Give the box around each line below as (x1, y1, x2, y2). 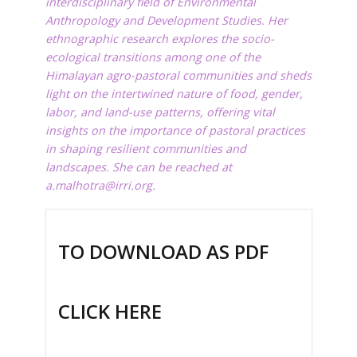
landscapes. (45, 159, 109, 175)
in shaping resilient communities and (45, 141, 246, 157)
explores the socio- (167, 31, 274, 47)
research (120, 31, 168, 47)
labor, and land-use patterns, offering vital (45, 104, 275, 120)
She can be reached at (112, 159, 232, 175)
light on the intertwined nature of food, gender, (45, 86, 303, 102)
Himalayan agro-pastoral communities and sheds (45, 68, 312, 84)
